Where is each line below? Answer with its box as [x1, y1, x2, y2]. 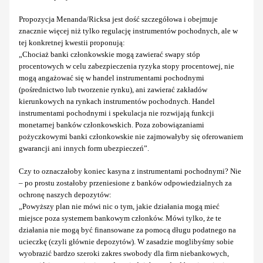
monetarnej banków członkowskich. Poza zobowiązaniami [19, 120, 204, 129]
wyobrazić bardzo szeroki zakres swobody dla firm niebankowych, [19, 248, 229, 258]
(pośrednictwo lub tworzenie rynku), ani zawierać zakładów [19, 85, 207, 94]
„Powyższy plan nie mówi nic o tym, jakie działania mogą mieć [19, 201, 220, 211]
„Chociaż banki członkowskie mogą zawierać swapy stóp [19, 49, 200, 59]
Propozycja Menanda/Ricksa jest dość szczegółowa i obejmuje [19, 14, 218, 23]
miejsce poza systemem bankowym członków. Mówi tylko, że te [19, 213, 221, 222]
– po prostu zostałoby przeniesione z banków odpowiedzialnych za [19, 178, 232, 187]
